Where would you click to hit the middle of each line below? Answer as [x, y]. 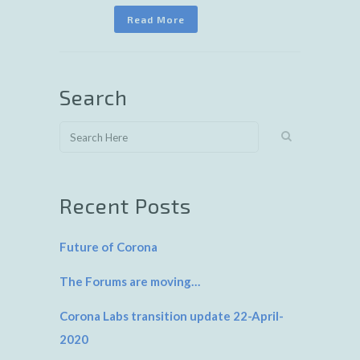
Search [94, 97]
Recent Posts [125, 206]
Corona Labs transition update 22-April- [172, 316]
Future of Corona [108, 247]
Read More [156, 20]
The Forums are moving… [130, 282]
